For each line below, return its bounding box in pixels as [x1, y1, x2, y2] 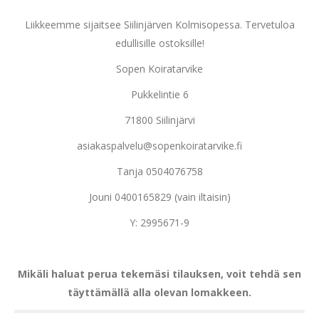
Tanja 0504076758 [116, 164, 203, 178]
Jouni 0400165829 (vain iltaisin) [88, 190, 231, 204]
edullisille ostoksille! [115, 36, 204, 50]
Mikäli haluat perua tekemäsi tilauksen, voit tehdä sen [18, 267, 301, 281]
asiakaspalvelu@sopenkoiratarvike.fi [77, 139, 242, 152]
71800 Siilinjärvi [124, 113, 195, 127]
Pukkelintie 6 [130, 88, 189, 101]
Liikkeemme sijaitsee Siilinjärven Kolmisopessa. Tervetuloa [24, 18, 295, 31]
